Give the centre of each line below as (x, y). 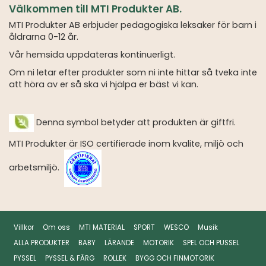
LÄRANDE (119, 243)
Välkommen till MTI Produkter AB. (95, 9)
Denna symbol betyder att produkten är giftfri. (135, 123)
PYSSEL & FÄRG (69, 259)
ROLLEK (115, 259)
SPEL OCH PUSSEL (211, 243)
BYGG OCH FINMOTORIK (175, 259)
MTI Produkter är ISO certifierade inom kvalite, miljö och (126, 144)
